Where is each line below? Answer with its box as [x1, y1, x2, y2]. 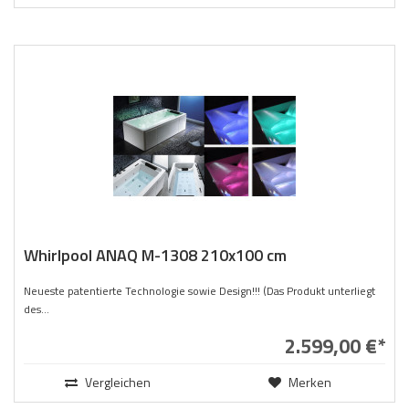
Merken [285, 372, 331, 392]
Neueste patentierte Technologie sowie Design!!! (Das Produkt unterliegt [24, 282, 375, 299]
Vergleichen [81, 372, 151, 392]
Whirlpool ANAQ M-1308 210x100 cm [24, 242, 287, 267]
